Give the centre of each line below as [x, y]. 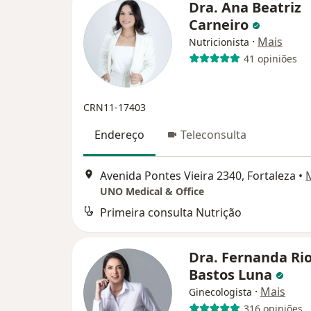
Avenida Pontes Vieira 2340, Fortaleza [198, 176]
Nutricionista [219, 42]
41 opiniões [270, 58]
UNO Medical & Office [152, 192]
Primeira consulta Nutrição [171, 213]
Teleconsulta [213, 135]
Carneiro [220, 25]
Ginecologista [220, 292]
